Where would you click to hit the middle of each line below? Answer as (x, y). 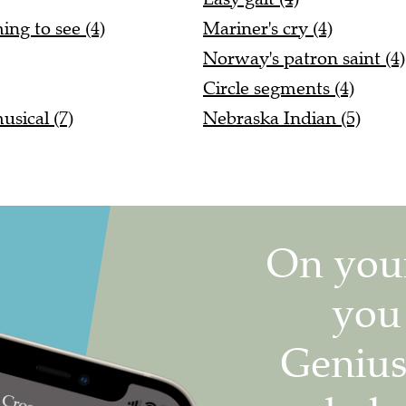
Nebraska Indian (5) (282, 119)
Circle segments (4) (279, 89)
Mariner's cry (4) (268, 29)
